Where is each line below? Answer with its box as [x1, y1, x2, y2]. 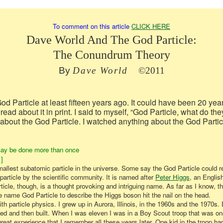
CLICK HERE [131, 21, 170, 31]
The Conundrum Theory [53, 48, 170, 61]
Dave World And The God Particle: [26, 33, 197, 46]
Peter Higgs [155, 172, 190, 182]
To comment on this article [53, 21, 131, 31]
